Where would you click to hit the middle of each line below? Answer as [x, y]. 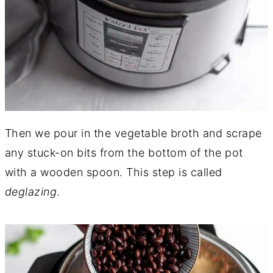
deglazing [31, 192]
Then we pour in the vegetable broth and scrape [133, 133]
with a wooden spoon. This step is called [113, 172]
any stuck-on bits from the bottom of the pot [124, 153]
